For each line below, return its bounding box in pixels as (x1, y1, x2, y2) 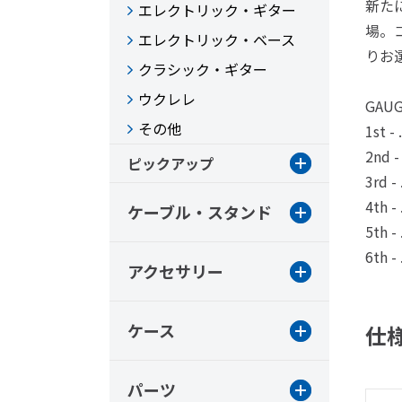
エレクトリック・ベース (138, 29, 295, 50)
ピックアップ (127, 153, 214, 174)
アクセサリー (127, 259, 223, 283)
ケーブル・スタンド (127, 200, 272, 223)
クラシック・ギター (138, 58, 267, 80)
